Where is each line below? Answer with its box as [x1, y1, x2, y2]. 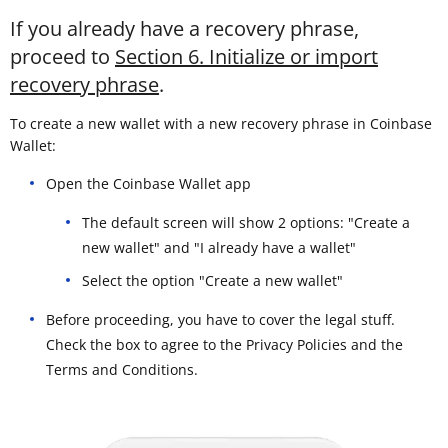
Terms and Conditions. [46, 359, 198, 379]
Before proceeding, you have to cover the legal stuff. [46, 309, 395, 329]
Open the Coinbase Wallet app [46, 173, 251, 193]
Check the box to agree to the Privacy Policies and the [46, 334, 403, 354]
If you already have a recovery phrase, [10, 14, 359, 42]
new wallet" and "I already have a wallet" [82, 237, 356, 257]
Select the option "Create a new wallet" [82, 270, 343, 290]
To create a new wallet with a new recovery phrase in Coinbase [10, 113, 432, 133]
